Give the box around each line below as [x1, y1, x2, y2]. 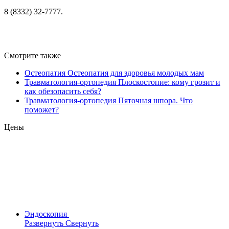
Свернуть [65, 218, 99, 227]
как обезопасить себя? [25, 86, 101, 96]
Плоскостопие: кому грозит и [118, 77, 220, 86]
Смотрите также [4, 51, 61, 60]
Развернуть [25, 218, 65, 227]
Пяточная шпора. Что [118, 96, 193, 105]
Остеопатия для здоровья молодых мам [67, 68, 204, 77]
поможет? [25, 105, 59, 114]
